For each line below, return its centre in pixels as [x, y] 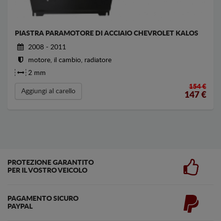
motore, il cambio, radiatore [69, 60]
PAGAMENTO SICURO [43, 199]
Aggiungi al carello [48, 91]
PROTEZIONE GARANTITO [51, 163]
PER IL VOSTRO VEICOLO [47, 171]
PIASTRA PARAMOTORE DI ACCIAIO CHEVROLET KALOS [107, 34]
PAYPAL [20, 207]
